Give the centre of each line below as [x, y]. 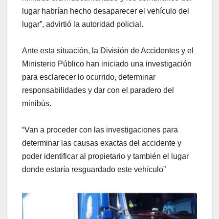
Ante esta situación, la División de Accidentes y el [108, 51]
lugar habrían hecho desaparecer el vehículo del [106, 11]
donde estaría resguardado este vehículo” [94, 170]
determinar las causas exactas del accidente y [102, 143]
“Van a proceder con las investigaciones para [100, 130]
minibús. [37, 104]
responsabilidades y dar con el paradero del [98, 90]
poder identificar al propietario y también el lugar [105, 156]
